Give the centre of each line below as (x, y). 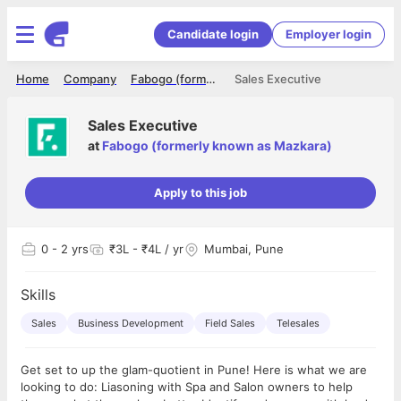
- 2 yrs (68, 249)
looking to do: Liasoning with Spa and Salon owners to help (61, 387)
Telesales (298, 323)
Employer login (328, 34)
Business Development (131, 323)
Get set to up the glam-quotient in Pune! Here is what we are (137, 370)
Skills (38, 294)
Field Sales (230, 323)
